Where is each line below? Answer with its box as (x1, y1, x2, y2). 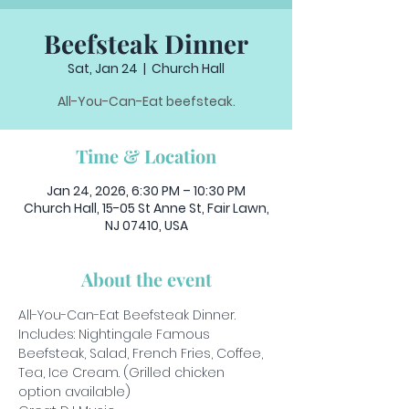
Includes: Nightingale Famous (18, 325, 214, 343)
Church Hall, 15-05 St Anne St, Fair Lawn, (23, 199, 269, 217)
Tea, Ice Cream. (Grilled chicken (18, 363, 228, 382)
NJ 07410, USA (104, 216, 188, 235)
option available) (18, 383, 131, 401)
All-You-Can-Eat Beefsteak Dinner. (18, 306, 236, 324)
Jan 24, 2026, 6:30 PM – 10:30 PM (47, 182, 246, 200)
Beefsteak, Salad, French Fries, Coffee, (18, 344, 267, 362)
